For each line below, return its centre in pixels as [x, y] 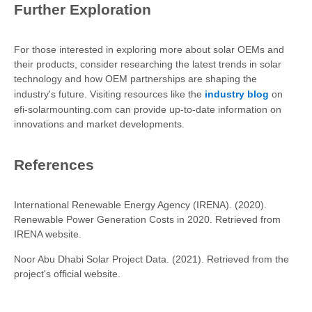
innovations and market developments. [99, 124]
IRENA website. [48, 234]
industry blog [237, 94]
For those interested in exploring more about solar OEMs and [149, 49]
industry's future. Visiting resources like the [109, 94]
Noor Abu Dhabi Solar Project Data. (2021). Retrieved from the [151, 259]
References [54, 165]
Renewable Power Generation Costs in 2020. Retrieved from [147, 219]
